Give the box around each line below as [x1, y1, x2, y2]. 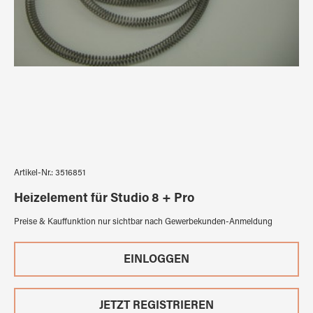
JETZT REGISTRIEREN [99, 300, 214, 312]
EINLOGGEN [124, 254, 189, 265]
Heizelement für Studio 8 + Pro [14, 193, 194, 205]
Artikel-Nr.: [14, 169, 55, 177]
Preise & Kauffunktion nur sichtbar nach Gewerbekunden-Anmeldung [14, 218, 272, 226]
